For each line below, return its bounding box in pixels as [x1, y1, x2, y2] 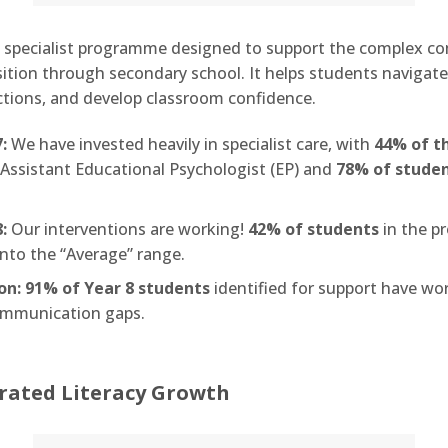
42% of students [247, 217, 379, 240]
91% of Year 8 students [24, 277, 210, 300]
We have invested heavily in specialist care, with [6, 133, 374, 156]
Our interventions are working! [6, 217, 248, 240]
